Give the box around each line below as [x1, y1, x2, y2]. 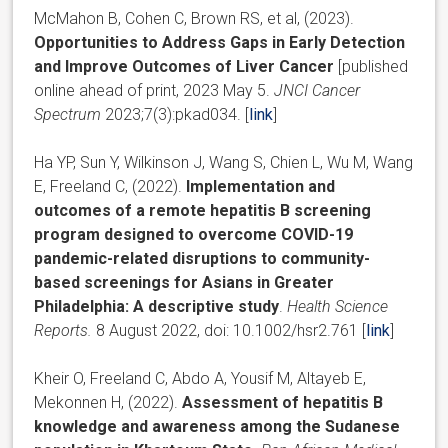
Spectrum [34, 104, 102, 124]
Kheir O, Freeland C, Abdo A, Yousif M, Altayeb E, [34, 368, 367, 388]
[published [334, 56, 409, 76]
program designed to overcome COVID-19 [34, 224, 354, 244]
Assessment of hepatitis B [182, 392, 384, 412]
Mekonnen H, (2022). [34, 392, 183, 412]
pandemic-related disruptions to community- [34, 248, 371, 268]
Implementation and [186, 176, 336, 196]
